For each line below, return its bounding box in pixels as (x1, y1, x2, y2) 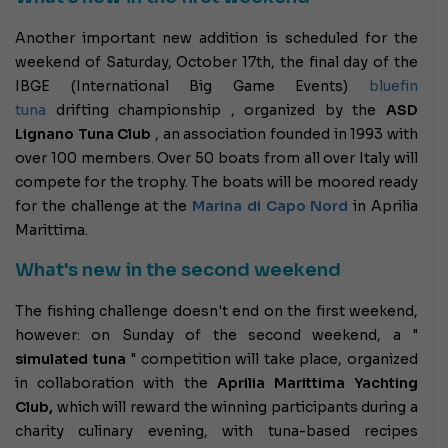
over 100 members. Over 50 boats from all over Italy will (15, 149, 418, 168)
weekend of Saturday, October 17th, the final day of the (15, 53, 418, 72)
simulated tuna (15, 350, 126, 369)
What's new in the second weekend (15, 259, 341, 282)
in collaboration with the (15, 374, 217, 393)
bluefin (369, 77, 418, 96)
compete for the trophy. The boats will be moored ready (15, 173, 418, 192)
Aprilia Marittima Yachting (216, 374, 419, 393)
